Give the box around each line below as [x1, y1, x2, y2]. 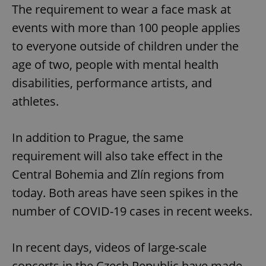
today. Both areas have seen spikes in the [12, 184, 238, 201]
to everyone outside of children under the [12, 37, 239, 54]
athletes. [12, 93, 59, 109]
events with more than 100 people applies [12, 19, 240, 36]
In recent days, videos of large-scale [12, 239, 207, 255]
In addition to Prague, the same [12, 129, 183, 145]
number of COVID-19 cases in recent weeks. [12, 202, 252, 219]
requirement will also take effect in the [12, 147, 223, 164]
